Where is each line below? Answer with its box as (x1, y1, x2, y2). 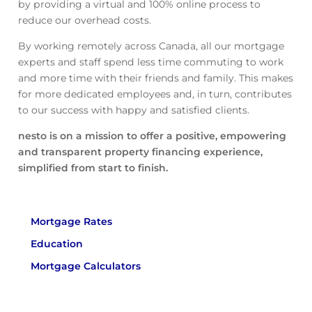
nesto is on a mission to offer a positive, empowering (17, 130, 286, 143)
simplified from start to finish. (17, 162, 168, 175)
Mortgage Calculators (30, 259, 141, 272)
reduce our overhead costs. (17, 14, 157, 27)
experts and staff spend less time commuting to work (17, 56, 283, 69)
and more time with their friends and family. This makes (17, 72, 293, 85)
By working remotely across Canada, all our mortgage (17, 40, 284, 53)
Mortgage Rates (30, 215, 112, 228)
